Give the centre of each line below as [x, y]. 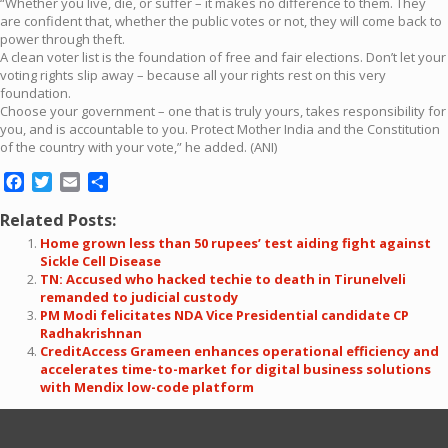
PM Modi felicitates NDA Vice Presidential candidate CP [224, 315]
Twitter [79, 182]
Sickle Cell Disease [100, 261]
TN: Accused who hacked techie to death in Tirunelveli [223, 279]
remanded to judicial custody [139, 297]
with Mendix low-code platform [147, 387]
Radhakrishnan [91, 333]
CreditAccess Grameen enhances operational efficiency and [239, 351]
